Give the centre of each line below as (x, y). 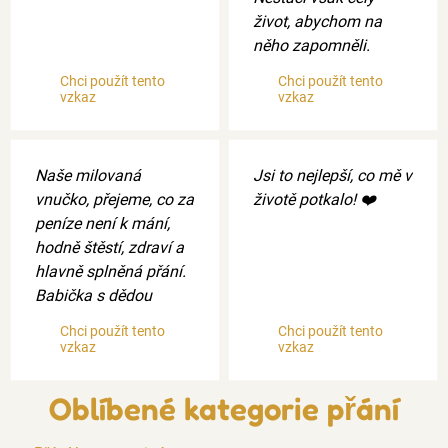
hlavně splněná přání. (110, 271)
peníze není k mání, (102, 223)
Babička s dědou (93, 295)
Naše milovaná (88, 175)
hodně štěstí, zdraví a (109, 247)
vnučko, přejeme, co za (114, 199)
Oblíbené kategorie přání (224, 408)
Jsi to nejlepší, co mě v (332, 175)
